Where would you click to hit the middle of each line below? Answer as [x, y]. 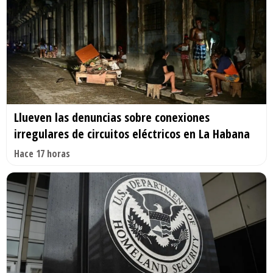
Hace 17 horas [42, 153]
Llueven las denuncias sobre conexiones [112, 117]
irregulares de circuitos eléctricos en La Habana [132, 133]
